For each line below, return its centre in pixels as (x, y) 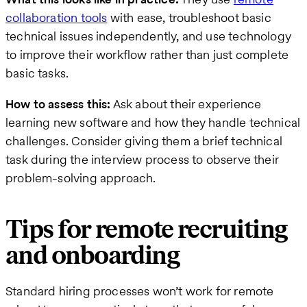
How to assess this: (58, 103)
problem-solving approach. (81, 177)
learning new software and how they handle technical (153, 122)
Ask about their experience (186, 103)
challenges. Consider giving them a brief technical (144, 140)
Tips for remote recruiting (147, 230)
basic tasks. (37, 73)
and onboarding (93, 256)
